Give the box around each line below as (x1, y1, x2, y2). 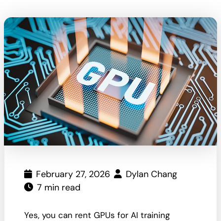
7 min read (37, 182, 80, 193)
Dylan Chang (126, 168, 177, 180)
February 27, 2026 (36, 168, 110, 180)
